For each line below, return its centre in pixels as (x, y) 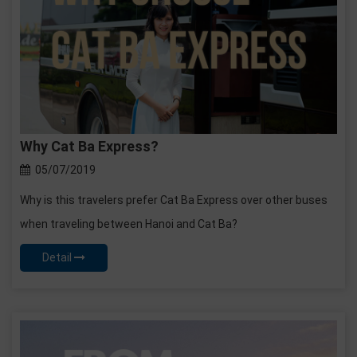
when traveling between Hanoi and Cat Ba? (129, 224)
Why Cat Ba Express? (89, 147)
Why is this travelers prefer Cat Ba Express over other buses (174, 200)
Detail (58, 258)
